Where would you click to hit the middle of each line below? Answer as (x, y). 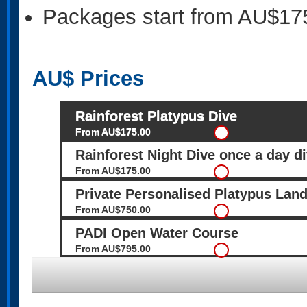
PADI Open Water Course (157, 233)
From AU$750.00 (113, 210)
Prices (109, 78)
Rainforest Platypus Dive (156, 116)
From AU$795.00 (113, 249)
